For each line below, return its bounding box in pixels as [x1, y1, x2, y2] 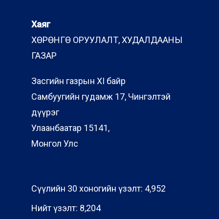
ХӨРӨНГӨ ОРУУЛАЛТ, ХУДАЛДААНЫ [31, 35, 182, 45]
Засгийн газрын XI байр [31, 76, 126, 86]
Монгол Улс [31, 138, 78, 149]
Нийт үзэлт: [31, 203, 80, 213]
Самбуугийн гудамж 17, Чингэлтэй [31, 91, 171, 102]
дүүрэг [31, 107, 59, 117]
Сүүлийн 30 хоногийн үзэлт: [31, 183, 145, 194]
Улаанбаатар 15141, [31, 123, 109, 133]
